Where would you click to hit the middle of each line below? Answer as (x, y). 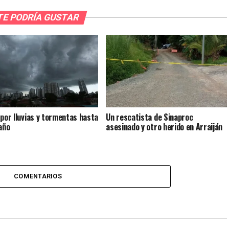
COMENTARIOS (38, 176)
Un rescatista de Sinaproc (150, 117)
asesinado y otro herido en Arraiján (164, 127)
